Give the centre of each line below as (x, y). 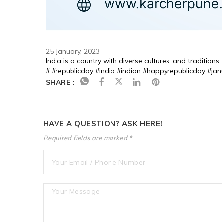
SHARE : (60, 82)
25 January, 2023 (73, 51)
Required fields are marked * (88, 138)
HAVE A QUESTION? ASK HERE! (103, 123)
